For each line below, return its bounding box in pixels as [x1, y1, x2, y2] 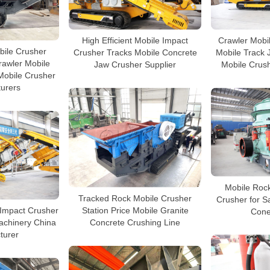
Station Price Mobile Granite [81, 205, 189, 215]
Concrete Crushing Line [90, 217, 180, 227]
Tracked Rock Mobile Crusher [78, 193, 192, 203]
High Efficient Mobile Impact [82, 35, 188, 45]
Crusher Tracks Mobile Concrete [73, 47, 197, 57]
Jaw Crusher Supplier [94, 59, 176, 69]
